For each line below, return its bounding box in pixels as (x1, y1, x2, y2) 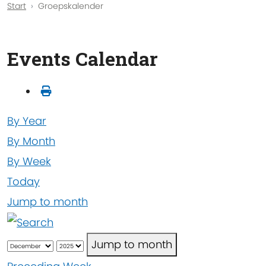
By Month (7, 133, 55, 148)
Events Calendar (7, 46, 158, 72)
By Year (7, 113, 46, 128)
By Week (7, 153, 51, 169)
